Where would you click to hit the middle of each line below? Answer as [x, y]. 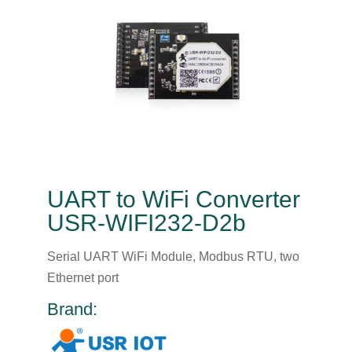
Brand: [72, 309]
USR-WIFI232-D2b [146, 222]
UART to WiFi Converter [173, 199]
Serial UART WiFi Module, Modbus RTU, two [173, 256]
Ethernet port [82, 277]
